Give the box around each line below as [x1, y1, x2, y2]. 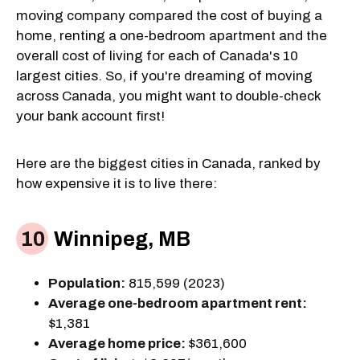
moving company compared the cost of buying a [16, 7, 322, 23]
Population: [48, 275, 125, 291]
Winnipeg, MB [50, 228, 190, 251]
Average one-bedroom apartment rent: [48, 295, 307, 311]
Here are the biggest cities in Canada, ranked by [16, 155, 321, 171]
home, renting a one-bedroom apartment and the [16, 27, 327, 43]
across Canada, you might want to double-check [16, 88, 321, 104]
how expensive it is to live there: [16, 175, 217, 191]
